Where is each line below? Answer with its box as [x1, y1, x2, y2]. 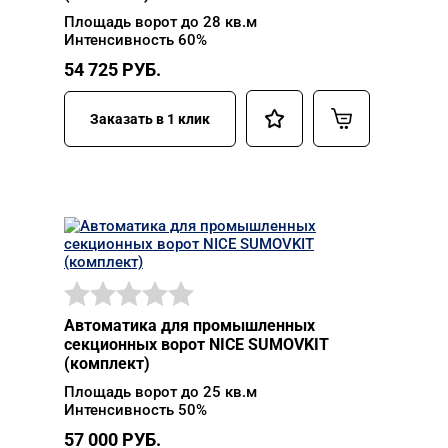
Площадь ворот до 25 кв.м [64, 383, 257, 401]
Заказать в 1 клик [90, 110, 210, 127]
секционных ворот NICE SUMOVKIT [64, 335, 329, 354]
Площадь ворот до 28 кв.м [64, 13, 257, 31]
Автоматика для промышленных [64, 316, 315, 335]
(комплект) [64, 354, 150, 373]
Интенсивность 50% [64, 401, 207, 419]
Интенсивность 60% [64, 31, 207, 49]
